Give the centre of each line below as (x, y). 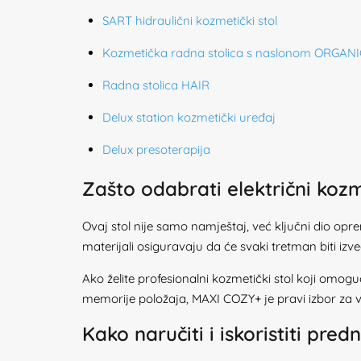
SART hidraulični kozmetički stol (190, 21)
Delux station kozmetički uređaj (189, 117)
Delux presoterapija (156, 149)
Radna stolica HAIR (156, 85)
